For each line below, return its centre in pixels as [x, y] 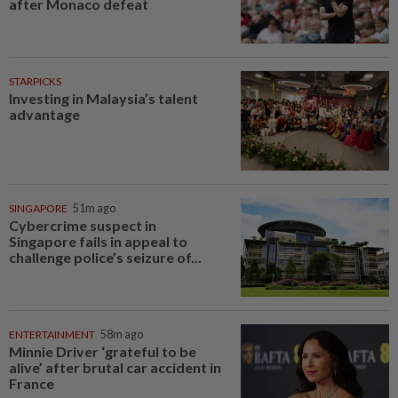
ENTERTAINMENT [52, 335]
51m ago [94, 208]
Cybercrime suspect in [83, 225]
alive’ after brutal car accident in [115, 368]
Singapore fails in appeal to [98, 241]
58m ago [122, 335]
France [32, 384]
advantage [44, 115]
